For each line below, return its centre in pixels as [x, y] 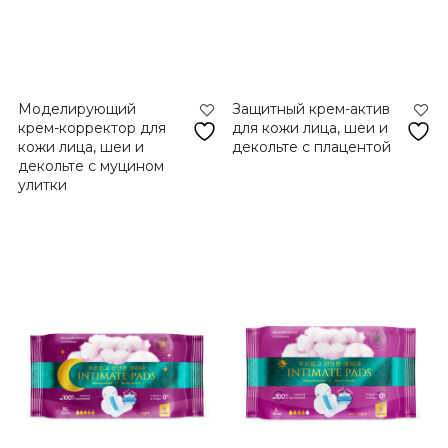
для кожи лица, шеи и [310, 128]
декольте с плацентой [312, 147]
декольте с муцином [90, 166]
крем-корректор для [91, 128]
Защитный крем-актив [311, 109]
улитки [42, 185]
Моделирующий [76, 109]
